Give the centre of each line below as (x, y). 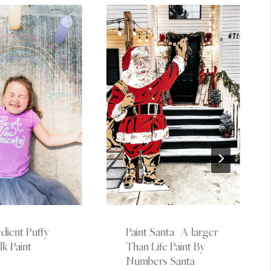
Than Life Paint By (165, 247)
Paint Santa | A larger (172, 232)
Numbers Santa (160, 261)
